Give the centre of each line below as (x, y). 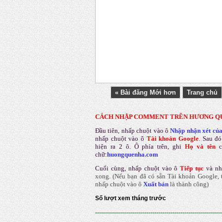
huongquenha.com (133, 155)
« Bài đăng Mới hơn (145, 93)
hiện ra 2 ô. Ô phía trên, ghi (140, 147)
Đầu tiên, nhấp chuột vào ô (132, 131)
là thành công (188, 184)
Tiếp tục (192, 168)
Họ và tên (200, 147)
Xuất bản (156, 184)
